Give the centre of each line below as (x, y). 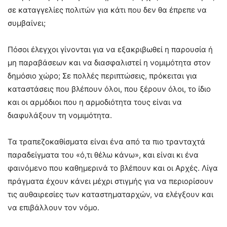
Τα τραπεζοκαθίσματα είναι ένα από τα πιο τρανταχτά (106, 141)
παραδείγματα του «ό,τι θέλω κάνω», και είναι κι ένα (103, 155)
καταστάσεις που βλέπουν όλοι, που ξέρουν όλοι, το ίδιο (109, 89)
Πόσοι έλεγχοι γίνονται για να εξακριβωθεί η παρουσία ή (110, 49)
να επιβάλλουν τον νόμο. (53, 207)
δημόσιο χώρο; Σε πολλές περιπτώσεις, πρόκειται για (102, 75)
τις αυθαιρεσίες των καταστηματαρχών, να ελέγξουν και (110, 194)
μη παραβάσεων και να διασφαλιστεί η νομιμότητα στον (109, 62)
